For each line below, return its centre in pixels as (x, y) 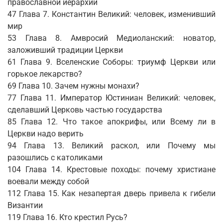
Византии (25, 206)
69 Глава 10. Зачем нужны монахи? (73, 86)
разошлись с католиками (55, 158)
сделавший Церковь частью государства (85, 110)
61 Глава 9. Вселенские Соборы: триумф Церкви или (111, 62)
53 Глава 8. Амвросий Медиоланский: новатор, (111, 38)
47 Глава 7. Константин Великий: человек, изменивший (111, 14)
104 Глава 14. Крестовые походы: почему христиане (111, 170)
